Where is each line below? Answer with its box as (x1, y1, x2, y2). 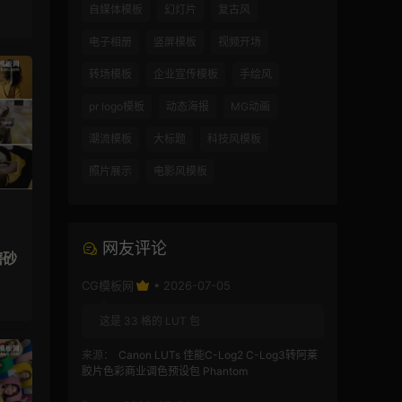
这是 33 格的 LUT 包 (100, 314, 200, 328)
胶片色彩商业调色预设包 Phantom (82, 364, 248, 379)
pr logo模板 (89, 100, 144, 114)
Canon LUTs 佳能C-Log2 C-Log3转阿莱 (118, 348, 318, 363)
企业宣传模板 (153, 67, 218, 82)
